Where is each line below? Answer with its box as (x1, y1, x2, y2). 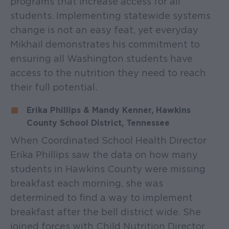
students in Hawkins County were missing (10, 163, 205, 174)
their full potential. (10, 81, 97, 93)
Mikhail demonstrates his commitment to (10, 38, 200, 50)
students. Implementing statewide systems (10, 10, 211, 21)
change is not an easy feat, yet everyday (10, 24, 198, 35)
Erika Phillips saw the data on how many (10, 149, 198, 160)
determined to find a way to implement (10, 192, 193, 203)
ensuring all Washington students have (10, 53, 193, 64)
